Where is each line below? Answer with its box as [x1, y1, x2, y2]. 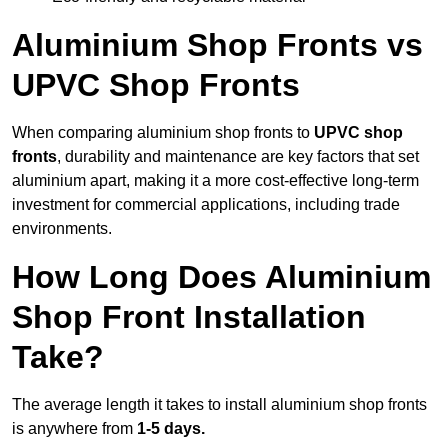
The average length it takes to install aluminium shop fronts [12, 396, 427, 414]
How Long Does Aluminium [12, 259, 431, 296]
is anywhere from [12, 420, 137, 438]
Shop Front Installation [12, 299, 366, 336]
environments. [12, 220, 112, 238]
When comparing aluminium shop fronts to [12, 124, 314, 142]
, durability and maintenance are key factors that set [57, 148, 419, 166]
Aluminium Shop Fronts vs [12, 27, 423, 64]
